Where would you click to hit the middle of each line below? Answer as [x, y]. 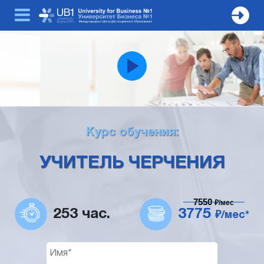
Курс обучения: [132, 133]
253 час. [82, 214]
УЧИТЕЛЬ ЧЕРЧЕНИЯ [132, 164]
